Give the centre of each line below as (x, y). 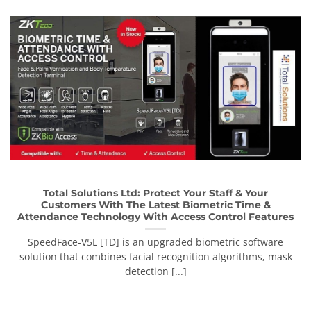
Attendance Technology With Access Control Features (155, 216)
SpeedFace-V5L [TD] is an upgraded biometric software (155, 242)
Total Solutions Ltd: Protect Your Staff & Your (155, 193)
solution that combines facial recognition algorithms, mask (155, 256)
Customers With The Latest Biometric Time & (155, 204)
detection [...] (155, 271)
